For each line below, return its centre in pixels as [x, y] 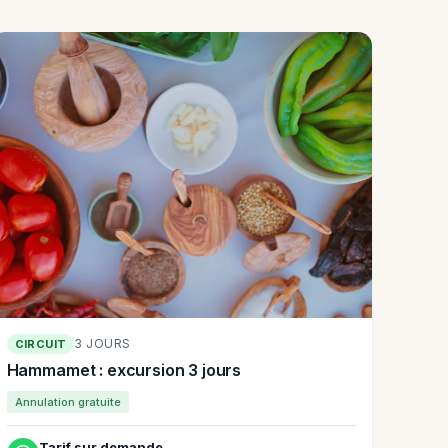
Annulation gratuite [67, 401]
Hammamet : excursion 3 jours [124, 369]
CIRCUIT [40, 343]
